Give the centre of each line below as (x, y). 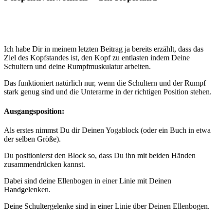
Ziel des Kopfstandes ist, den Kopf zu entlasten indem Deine (97, 58)
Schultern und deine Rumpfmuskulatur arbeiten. (77, 67)
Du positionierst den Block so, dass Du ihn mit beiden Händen (100, 155)
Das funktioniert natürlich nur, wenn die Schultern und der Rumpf (105, 83)
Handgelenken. (27, 189)
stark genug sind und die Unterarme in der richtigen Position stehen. (108, 92)
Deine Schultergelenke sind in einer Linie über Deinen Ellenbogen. (107, 206)
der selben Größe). (32, 139)
